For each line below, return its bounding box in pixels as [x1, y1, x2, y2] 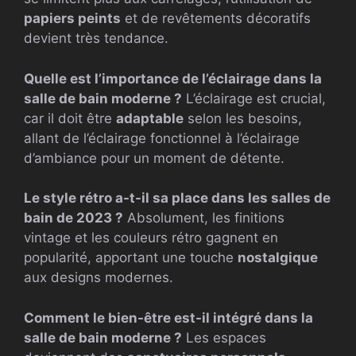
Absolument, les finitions [123, 210, 284, 226]
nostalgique [238, 250, 318, 266]
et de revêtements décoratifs [121, 10, 311, 27]
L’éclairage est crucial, [182, 90, 326, 106]
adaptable [116, 110, 184, 126]
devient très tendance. [24, 30, 168, 47]
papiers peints [24, 10, 121, 27]
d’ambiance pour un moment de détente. [24, 149, 284, 166]
